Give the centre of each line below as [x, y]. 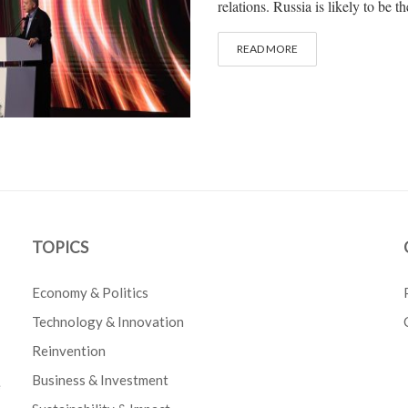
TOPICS [61, 248]
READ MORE [267, 49]
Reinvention [69, 351]
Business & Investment [101, 380]
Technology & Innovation [108, 322]
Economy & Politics [91, 293]
